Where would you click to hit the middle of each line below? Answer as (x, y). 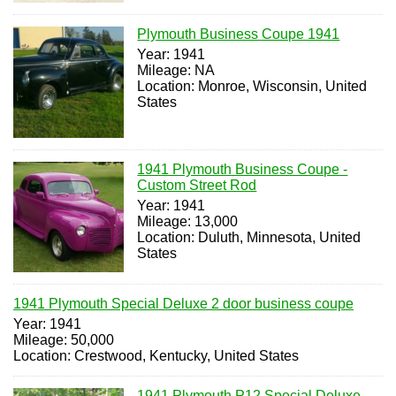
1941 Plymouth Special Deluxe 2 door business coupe (183, 304)
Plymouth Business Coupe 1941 (239, 34)
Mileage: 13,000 (188, 221)
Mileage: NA (176, 71)
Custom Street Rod (197, 185)
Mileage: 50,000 (64, 340)
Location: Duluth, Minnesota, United (249, 237)
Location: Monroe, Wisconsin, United (252, 87)
